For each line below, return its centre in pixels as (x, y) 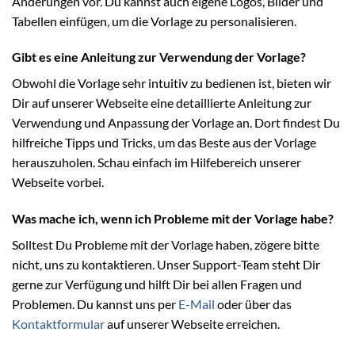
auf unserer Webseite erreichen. (192, 324)
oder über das (253, 304)
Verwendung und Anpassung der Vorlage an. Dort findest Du (176, 123)
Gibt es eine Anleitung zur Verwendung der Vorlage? (159, 57)
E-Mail (197, 304)
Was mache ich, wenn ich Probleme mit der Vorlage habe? (173, 219)
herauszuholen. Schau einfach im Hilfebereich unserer (157, 162)
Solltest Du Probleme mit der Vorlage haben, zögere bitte (166, 245)
